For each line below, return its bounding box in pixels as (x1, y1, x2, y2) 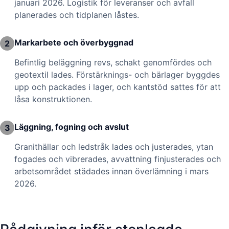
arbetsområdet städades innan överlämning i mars (14, 166, 209, 176)
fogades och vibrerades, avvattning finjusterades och (14, 153, 221, 164)
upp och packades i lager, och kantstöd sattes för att (14, 81, 221, 92)
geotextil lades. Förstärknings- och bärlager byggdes (14, 69, 220, 80)
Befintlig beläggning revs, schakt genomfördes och (14, 57, 212, 67)
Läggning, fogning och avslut (14, 122, 129, 132)
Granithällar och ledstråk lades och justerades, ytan (14, 141, 213, 152)
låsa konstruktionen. (14, 94, 92, 104)
